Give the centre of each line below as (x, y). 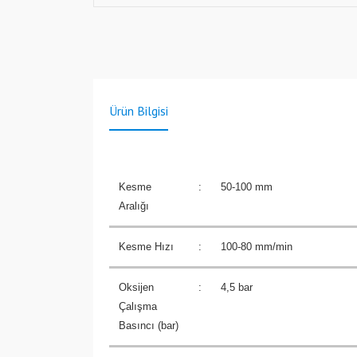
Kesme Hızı (146, 247)
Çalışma (138, 306)
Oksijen (136, 287)
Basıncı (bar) (149, 326)
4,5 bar (237, 287)
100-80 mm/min (257, 247)
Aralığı (134, 206)
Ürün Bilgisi (139, 111)
